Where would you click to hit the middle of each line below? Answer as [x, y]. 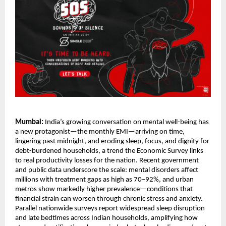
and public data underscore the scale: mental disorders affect [107, 170]
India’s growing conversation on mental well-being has [126, 122]
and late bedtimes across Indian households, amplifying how [106, 218]
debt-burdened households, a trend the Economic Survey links [109, 151]
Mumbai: [29, 122]
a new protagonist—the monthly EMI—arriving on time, [100, 132]
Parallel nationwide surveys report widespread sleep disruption [110, 208]
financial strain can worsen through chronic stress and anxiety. [109, 199]
